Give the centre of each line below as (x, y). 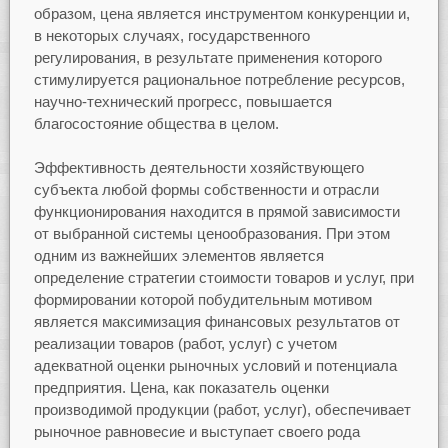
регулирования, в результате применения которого (207, 57)
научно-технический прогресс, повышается (182, 101)
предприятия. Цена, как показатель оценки (181, 388)
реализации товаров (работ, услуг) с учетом (185, 344)
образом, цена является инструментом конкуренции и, (221, 13)
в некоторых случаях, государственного (171, 35)
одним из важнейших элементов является (178, 256)
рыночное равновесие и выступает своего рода (196, 432)
